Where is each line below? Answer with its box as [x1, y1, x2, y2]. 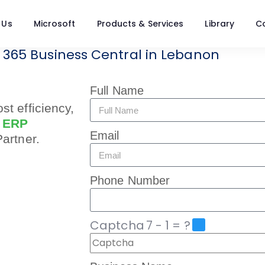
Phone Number [90, 174, 170, 187]
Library [205, 18, 235, 30]
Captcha [90, 217, 144, 234]
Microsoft [33, 18, 76, 30]
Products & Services [96, 18, 184, 30]
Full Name [90, 84, 144, 97]
